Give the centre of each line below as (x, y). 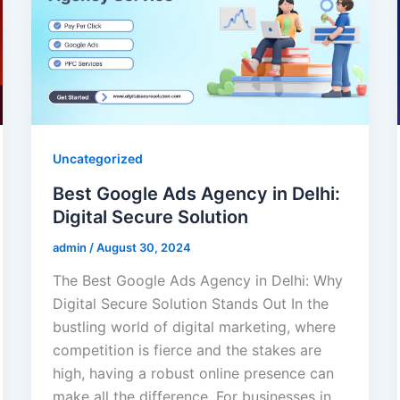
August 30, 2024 (143, 247)
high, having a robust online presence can (193, 374)
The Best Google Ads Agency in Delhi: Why (197, 281)
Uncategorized (97, 158)
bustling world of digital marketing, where (194, 327)
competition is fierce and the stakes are (187, 350)
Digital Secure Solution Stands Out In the (190, 304)
